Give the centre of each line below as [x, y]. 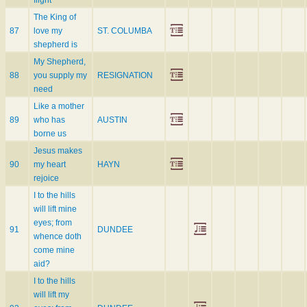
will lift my [51, 295]
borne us [50, 134]
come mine [54, 250]
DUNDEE [115, 230]
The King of [55, 17]
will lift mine [55, 209]
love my [48, 31]
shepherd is [56, 45]
